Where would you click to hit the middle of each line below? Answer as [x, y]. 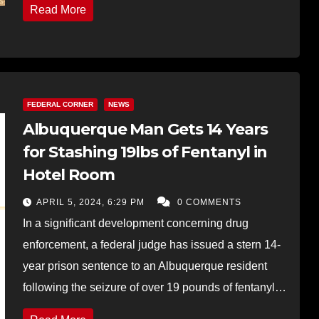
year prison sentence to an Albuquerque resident [145, 266]
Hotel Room [68, 174]
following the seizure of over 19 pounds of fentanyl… [154, 287]
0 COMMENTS [209, 202]
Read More [58, 9]
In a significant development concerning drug [135, 223]
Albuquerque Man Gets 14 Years [145, 129]
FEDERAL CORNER [60, 104]
